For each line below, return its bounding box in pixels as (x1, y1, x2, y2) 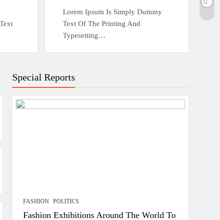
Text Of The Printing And (62, 20, 140, 27)
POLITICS (53, 198, 80, 205)
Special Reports (12, 72, 76, 82)
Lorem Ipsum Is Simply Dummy (62, 8, 162, 16)
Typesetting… (62, 31, 106, 39)
